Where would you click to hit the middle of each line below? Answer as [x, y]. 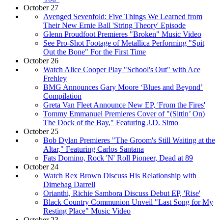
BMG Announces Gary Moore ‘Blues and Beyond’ [123, 87]
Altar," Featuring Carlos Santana [94, 149]
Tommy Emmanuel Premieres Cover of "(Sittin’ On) [124, 113]
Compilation [62, 96]
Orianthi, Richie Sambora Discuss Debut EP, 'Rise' [122, 193]
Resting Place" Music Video [87, 211]
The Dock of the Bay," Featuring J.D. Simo [111, 122]
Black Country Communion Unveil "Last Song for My [128, 202]
